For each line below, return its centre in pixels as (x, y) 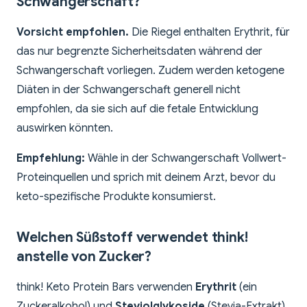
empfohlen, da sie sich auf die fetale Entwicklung (137, 109)
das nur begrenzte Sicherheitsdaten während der (139, 52)
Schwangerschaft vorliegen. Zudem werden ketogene (150, 71)
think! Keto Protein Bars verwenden (106, 287)
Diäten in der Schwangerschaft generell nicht (128, 90)
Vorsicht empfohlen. (73, 33)
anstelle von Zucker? (84, 257)
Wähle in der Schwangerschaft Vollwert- (186, 159)
